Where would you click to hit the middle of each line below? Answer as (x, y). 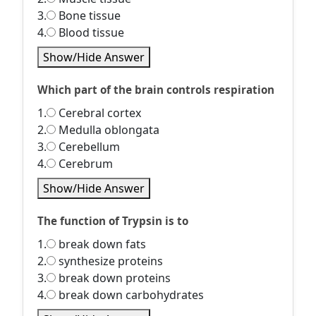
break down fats (101, 244)
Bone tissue (88, 16)
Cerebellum (88, 147)
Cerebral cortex (98, 113)
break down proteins (113, 278)
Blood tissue (90, 32)
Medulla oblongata (108, 130)
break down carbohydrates (130, 295)
